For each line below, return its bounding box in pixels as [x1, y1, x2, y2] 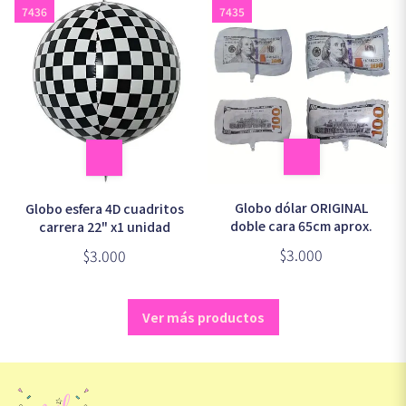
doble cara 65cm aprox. [230, 216, 373, 235]
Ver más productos [141, 307, 265, 326]
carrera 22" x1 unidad [38, 217, 170, 236]
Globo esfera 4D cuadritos [24, 198, 184, 217]
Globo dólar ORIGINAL [235, 198, 369, 217]
